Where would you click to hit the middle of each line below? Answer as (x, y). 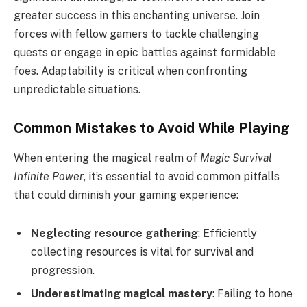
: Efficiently (228, 233)
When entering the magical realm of (107, 158)
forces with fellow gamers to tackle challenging (136, 34)
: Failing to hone (253, 294)
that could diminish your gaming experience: (126, 195)
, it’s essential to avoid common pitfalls (182, 177)
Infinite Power (49, 177)
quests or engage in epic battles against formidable (145, 53)
